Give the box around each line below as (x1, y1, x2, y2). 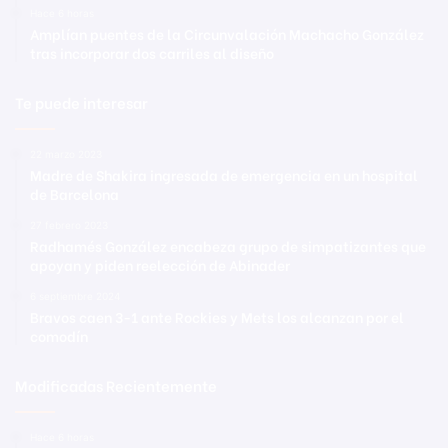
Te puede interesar (15, 90, 148, 113)
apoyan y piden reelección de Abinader (30, 253, 290, 275)
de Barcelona (30, 182, 119, 204)
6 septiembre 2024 (30, 289, 120, 302)
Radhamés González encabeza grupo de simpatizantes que (30, 234, 426, 256)
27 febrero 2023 (30, 218, 108, 231)
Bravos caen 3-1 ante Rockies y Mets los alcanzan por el (30, 305, 404, 327)
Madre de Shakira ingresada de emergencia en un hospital (30, 163, 418, 185)
